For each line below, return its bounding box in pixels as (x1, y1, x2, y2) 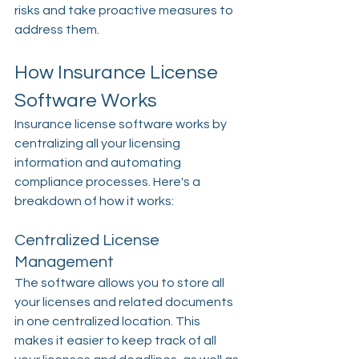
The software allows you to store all (14, 276, 227, 290)
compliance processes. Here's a (14, 175, 203, 189)
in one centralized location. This (14, 315, 203, 329)
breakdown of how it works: (14, 195, 174, 208)
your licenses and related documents (14, 296, 236, 309)
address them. (14, 23, 99, 37)
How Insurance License (14, 63, 222, 83)
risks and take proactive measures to (14, 4, 236, 18)
